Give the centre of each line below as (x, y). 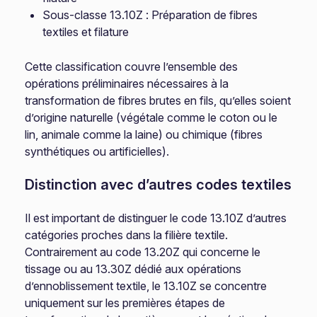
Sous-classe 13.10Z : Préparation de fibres (150, 15)
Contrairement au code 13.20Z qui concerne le (143, 252)
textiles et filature (86, 32)
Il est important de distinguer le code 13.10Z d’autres (156, 218)
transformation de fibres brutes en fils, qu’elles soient (158, 100)
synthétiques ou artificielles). (97, 151)
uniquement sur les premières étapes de (125, 303)
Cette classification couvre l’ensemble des (132, 67)
